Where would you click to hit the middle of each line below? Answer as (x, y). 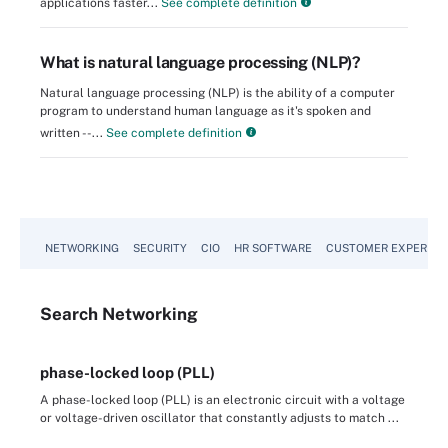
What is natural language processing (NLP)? (200, 63)
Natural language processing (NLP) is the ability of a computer (217, 93)
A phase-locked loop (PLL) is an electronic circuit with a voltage (222, 400)
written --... (71, 133)
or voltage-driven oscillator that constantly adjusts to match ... (219, 418)
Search (71, 314)
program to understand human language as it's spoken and (205, 111)
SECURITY (160, 248)
